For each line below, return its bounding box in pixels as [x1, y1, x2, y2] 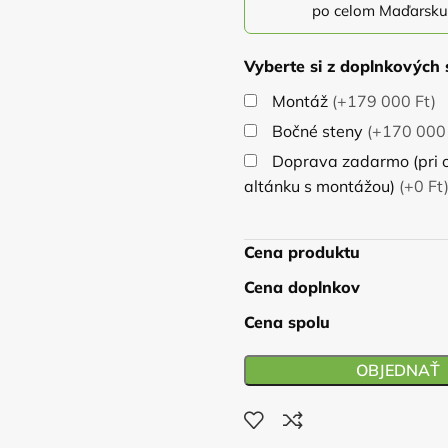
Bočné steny [272, 121, 367, 141]
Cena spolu [244, 312, 330, 332]
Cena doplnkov [244, 277, 360, 297]
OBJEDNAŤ [356, 360, 441, 380]
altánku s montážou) [244, 176, 399, 196]
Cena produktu [244, 242, 360, 262]
